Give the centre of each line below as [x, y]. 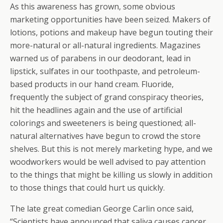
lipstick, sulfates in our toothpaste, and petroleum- [105, 71]
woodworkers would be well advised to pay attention [108, 162]
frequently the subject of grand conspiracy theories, [107, 97]
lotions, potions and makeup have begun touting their [111, 32]
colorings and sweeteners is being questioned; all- [103, 123]
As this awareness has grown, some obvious [93, 6]
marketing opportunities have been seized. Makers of [110, 19]
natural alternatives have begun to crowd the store [105, 136]
